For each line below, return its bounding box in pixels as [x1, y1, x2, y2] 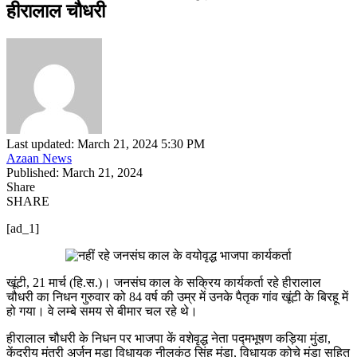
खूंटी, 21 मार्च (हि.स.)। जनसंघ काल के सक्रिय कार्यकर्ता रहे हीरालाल [6, 276, 321, 290]
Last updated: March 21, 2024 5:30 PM [6, 137, 205, 151]
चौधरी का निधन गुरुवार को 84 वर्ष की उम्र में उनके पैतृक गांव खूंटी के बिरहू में [6, 290, 348, 304]
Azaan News [6, 151, 72, 166]
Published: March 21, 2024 [6, 166, 143, 180]
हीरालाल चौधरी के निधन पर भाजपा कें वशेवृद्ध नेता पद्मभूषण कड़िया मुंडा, [6, 331, 331, 346]
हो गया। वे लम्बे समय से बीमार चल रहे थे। [6, 304, 198, 319]
